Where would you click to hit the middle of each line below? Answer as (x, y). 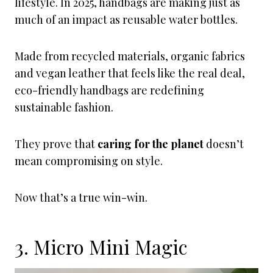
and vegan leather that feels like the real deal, (130, 73)
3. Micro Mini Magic (101, 246)
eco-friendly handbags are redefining (109, 90)
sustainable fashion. (65, 107)
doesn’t (224, 144)
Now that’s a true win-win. (81, 197)
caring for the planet (149, 144)
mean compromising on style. (89, 161)
